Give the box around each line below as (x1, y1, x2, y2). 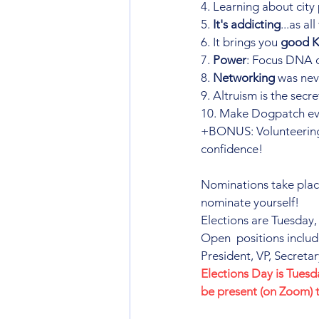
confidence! (201, 142, 263, 156)
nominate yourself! (201, 195, 299, 209)
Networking (213, 70, 275, 85)
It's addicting (213, 17, 281, 31)
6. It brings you (201, 35, 281, 49)
